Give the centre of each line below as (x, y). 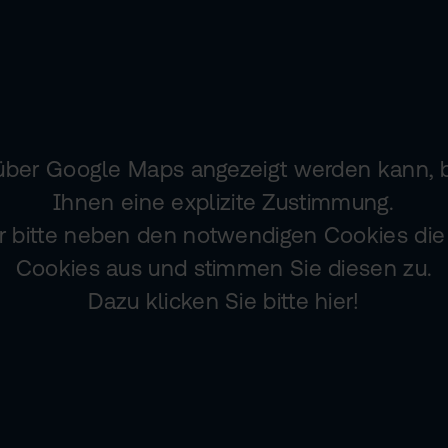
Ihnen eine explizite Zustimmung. (224, 201)
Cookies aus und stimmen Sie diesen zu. (224, 267)
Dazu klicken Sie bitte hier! (224, 300)
